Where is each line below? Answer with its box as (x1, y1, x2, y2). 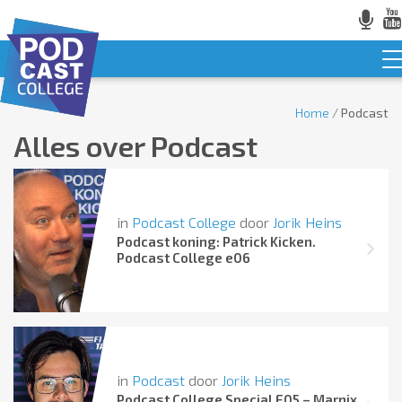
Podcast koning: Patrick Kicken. (116, 233, 316, 249)
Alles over (13, 128, 151, 162)
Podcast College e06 (116, 249, 250, 266)
